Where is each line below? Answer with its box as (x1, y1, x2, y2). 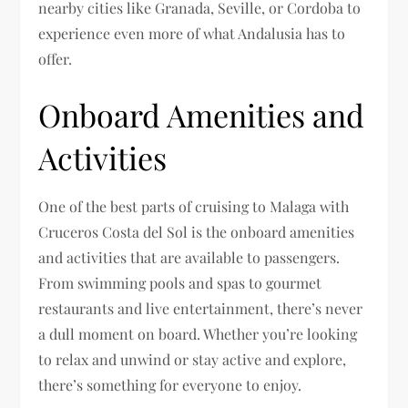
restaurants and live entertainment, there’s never (38, 299, 363, 319)
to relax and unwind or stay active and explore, (38, 350, 347, 370)
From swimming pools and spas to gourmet (38, 273, 322, 293)
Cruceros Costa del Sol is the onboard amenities (38, 222, 355, 242)
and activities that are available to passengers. (38, 248, 341, 268)
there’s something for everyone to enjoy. (38, 375, 302, 395)
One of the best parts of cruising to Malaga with (38, 197, 350, 217)
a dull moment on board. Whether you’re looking (38, 324, 358, 344)
